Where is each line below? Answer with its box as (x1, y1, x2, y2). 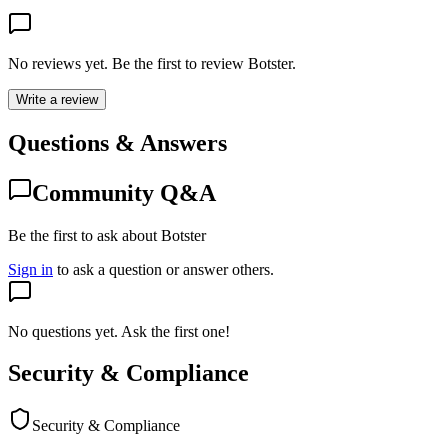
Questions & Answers (8, 129, 227, 156)
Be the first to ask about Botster (8, 226, 206, 244)
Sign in (8, 260, 53, 278)
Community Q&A (32, 179, 216, 206)
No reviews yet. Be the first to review (8, 54, 248, 72)
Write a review (16, 91, 98, 107)
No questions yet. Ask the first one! (8, 322, 230, 340)
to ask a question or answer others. (57, 260, 274, 278)
